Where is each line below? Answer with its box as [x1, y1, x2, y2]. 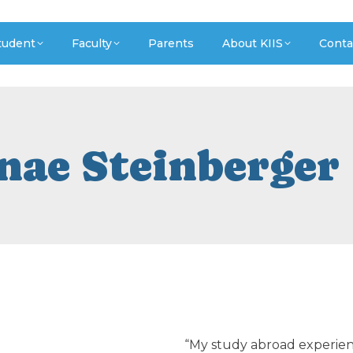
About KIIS [222, 36, 283, 50]
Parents [148, 36, 194, 50]
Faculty [72, 36, 112, 50]
